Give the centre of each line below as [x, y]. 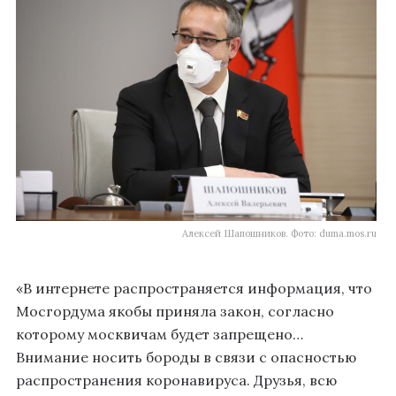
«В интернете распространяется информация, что [194, 289]
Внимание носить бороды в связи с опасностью [186, 358]
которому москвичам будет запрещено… [160, 335]
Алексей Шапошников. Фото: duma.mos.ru [279, 234]
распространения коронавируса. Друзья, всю [176, 381]
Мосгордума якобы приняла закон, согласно [175, 312]
